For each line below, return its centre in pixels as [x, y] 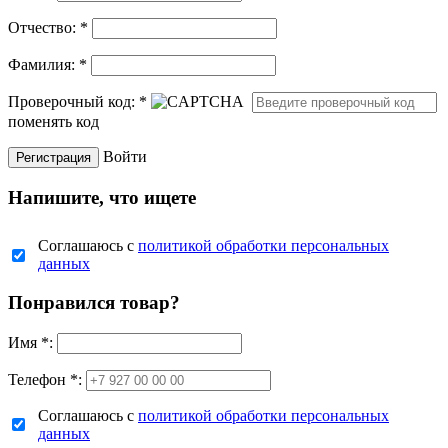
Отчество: [44, 27]
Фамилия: [43, 64]
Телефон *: [45, 379]
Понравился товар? [94, 302]
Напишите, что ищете [102, 197]
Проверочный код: [73, 101]
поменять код [53, 121]
